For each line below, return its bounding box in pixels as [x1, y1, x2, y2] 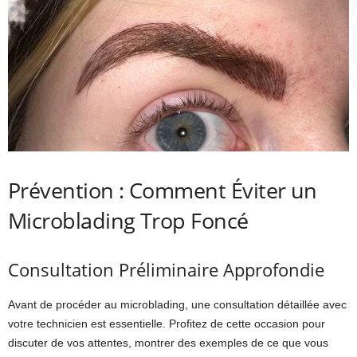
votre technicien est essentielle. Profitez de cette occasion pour [8, 316, 325, 330]
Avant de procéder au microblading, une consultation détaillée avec [8, 297, 347, 311]
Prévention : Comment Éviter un [8, 175, 317, 205]
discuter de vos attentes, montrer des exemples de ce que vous [8, 335, 328, 349]
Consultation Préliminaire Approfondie [8, 257, 324, 281]
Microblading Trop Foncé [8, 205, 249, 235]
